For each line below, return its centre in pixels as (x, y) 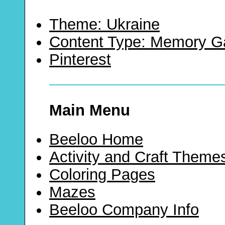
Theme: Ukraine (104, 25)
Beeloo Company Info (124, 209)
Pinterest (80, 60)
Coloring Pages (102, 174)
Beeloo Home (96, 139)
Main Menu (90, 110)
